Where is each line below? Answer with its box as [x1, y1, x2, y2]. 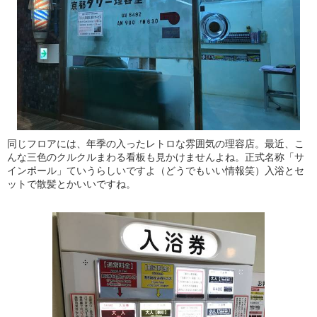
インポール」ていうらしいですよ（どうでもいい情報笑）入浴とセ [7, 165, 304, 176]
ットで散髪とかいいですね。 [7, 178, 136, 190]
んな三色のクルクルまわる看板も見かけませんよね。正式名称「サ [7, 151, 304, 163]
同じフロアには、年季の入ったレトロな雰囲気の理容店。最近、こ [7, 138, 304, 149]
